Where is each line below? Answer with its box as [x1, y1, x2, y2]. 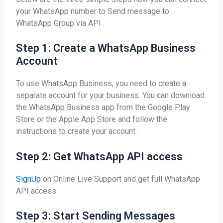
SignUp [16, 174, 41, 184]
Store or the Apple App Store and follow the [16, 114, 168, 124]
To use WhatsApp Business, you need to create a [16, 79, 187, 89]
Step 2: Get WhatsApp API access [16, 150, 183, 163]
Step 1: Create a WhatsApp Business [16, 42, 196, 55]
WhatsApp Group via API [16, 18, 102, 28]
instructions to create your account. [16, 126, 137, 136]
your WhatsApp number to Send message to [16, 6, 170, 16]
